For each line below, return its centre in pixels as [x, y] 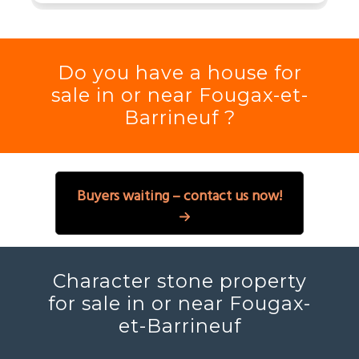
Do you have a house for [179, 73]
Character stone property [179, 281]
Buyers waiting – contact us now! [179, 196]
